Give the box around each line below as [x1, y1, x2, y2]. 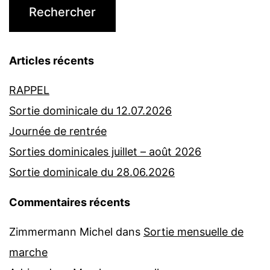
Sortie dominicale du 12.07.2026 [9, 104, 172, 118]
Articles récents [9, 54, 94, 67]
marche [9, 246, 48, 259]
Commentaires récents [9, 196, 130, 209]
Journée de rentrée [9, 125, 107, 138]
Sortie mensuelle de [143, 225, 243, 239]
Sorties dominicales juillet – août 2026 [9, 145, 201, 159]
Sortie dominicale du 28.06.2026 [9, 166, 175, 179]
